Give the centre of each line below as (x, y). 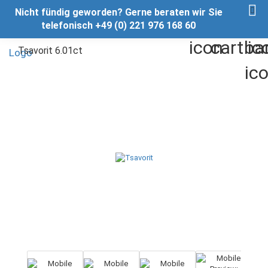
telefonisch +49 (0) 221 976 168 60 (118, 25)
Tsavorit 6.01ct (50, 51)
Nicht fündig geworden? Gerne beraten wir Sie (118, 12)
